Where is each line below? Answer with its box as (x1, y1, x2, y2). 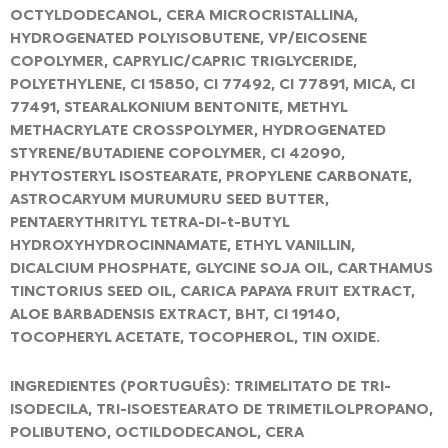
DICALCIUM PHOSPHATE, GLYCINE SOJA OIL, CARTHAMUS (10, 258, 433, 277)
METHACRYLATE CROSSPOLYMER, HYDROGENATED (10, 120, 386, 139)
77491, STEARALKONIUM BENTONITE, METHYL (10, 97, 347, 116)
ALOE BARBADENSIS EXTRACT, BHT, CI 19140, (10, 304, 340, 323)
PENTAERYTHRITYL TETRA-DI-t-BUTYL (10, 212, 289, 231)
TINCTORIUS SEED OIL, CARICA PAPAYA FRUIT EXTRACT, (10, 281, 415, 300)
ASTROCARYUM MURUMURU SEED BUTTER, (10, 189, 329, 208)
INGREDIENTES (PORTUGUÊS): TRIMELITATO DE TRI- (10, 375, 391, 394)
